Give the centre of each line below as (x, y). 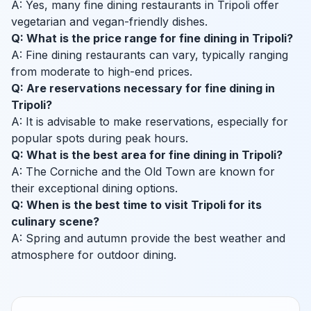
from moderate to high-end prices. (102, 72)
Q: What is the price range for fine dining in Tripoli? (152, 39)
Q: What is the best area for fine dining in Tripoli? (147, 155)
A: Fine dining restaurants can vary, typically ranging (150, 55)
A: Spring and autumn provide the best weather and (148, 238)
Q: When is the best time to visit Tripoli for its (136, 205)
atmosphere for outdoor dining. (94, 255)
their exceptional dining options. (94, 188)
